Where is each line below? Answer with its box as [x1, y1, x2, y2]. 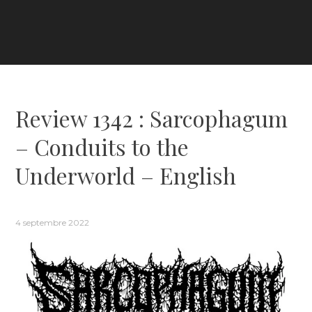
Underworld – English [15, 159, 237, 190]
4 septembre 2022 [15, 217, 90, 228]
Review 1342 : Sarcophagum [15, 102, 288, 133]
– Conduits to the [15, 131, 189, 162]
